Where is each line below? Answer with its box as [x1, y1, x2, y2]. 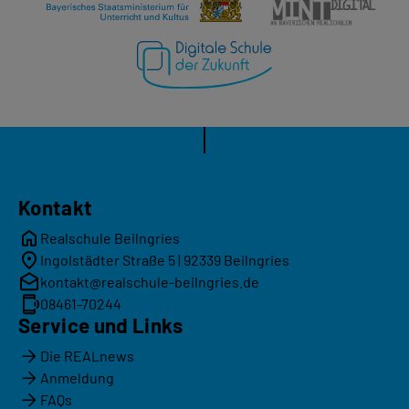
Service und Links [18, 312, 184, 337]
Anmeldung [40, 368, 114, 386]
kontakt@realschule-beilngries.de [40, 272, 259, 290]
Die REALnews [40, 346, 134, 364]
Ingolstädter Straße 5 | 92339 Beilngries [40, 250, 289, 268]
